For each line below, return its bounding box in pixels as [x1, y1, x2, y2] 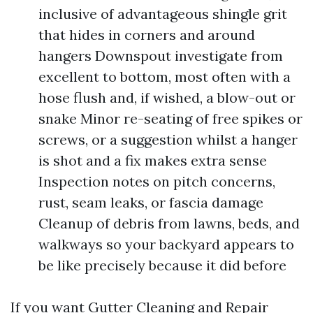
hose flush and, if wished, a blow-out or [38, 89, 296, 106]
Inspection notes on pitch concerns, [38, 173, 275, 190]
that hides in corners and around [38, 26, 255, 43]
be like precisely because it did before [38, 256, 286, 274]
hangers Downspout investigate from [38, 47, 283, 64]
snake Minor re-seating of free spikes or [38, 110, 303, 127]
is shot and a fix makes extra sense [38, 152, 267, 169]
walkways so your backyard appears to [38, 235, 294, 253]
